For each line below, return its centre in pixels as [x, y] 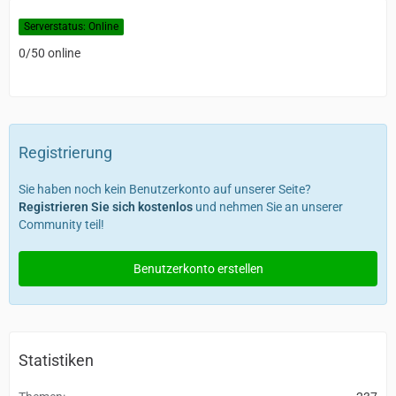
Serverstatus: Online [71, 27]
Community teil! [61, 225]
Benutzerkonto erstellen [198, 269]
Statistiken [56, 361]
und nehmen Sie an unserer [268, 207]
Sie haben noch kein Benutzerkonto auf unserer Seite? [165, 190]
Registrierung [65, 153]
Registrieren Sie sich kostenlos [106, 207]
